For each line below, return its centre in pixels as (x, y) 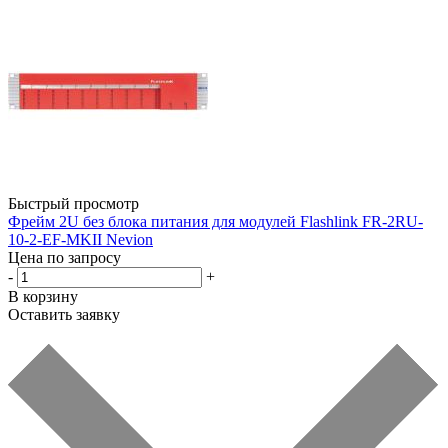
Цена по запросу (64, 257)
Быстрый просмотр (73, 203)
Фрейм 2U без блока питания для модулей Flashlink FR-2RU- (215, 221)
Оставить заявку (64, 314)
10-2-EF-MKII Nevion (80, 239)
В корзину (43, 296)
